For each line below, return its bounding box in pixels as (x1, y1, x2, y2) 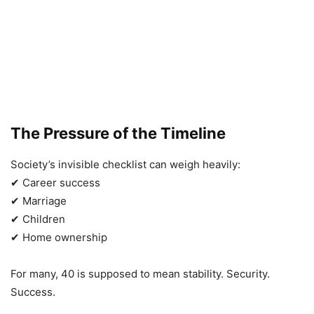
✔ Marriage (11, 194, 67, 208)
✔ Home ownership (11, 231, 107, 245)
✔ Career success (11, 176, 100, 190)
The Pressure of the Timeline (11, 124, 226, 143)
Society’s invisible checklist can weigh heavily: (11, 158, 240, 172)
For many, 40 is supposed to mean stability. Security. (11, 267, 270, 281)
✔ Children (11, 212, 65, 226)
